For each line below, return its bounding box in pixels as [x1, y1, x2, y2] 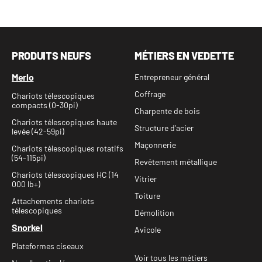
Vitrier [135, 174, 157, 184]
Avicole [135, 225, 161, 235]
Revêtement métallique [135, 157, 217, 167]
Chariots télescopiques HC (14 [12, 170, 119, 180]
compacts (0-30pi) [12, 100, 78, 111]
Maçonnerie [135, 140, 176, 150]
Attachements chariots [12, 196, 94, 206]
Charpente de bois [135, 106, 200, 116]
